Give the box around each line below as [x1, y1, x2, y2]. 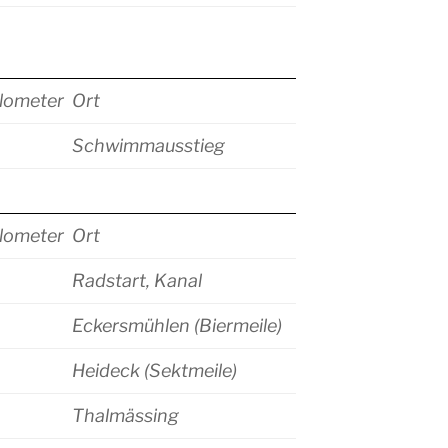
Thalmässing [72, 405, 179, 427]
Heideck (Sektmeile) [72, 360, 237, 382]
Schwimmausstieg [72, 135, 225, 157]
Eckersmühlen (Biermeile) [72, 315, 282, 337]
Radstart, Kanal [72, 270, 202, 292]
